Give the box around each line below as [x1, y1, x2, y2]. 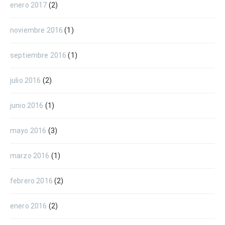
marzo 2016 [10, 151, 50, 160]
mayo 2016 [10, 126, 47, 135]
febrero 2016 [10, 176, 53, 185]
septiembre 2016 [10, 51, 67, 59]
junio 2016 [10, 101, 44, 109]
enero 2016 [10, 201, 47, 210]
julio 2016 [10, 76, 41, 84]
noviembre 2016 [10, 26, 63, 34]
